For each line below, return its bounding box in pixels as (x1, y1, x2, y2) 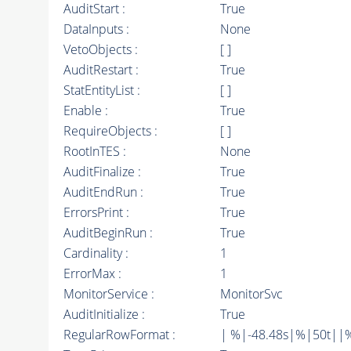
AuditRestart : (63, 61, 139, 79)
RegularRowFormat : (63, 326, 175, 344)
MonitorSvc (219, 285, 283, 303)
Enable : (63, 102, 108, 120)
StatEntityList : (63, 81, 140, 100)
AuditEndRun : (63, 183, 143, 201)
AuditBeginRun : (63, 224, 153, 242)
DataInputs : (63, 20, 129, 38)
